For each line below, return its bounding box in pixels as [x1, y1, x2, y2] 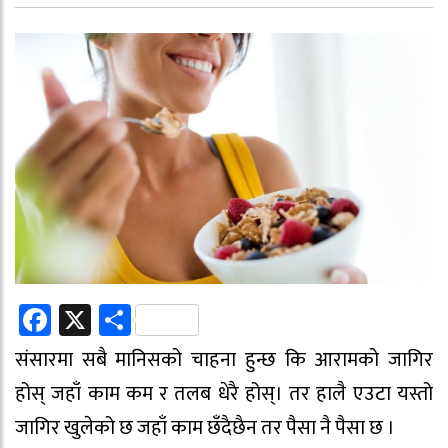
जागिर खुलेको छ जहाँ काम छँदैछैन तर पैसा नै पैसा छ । [15, 410, 395, 445]
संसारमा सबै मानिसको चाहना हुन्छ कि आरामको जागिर [15, 342, 433, 377]
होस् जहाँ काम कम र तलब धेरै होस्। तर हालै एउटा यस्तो [15, 376, 433, 411]
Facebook [51, 292, 177, 346]
